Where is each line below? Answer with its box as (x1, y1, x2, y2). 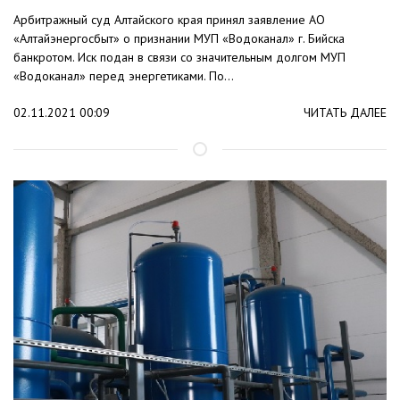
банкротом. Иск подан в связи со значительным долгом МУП (13, 49, 346, 66)
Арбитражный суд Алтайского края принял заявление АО (13, 12, 325, 29)
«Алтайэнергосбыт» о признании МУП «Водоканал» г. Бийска (13, 30, 345, 47)
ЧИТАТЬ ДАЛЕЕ (304, 104, 387, 121)
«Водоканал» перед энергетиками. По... (13, 68, 234, 85)
